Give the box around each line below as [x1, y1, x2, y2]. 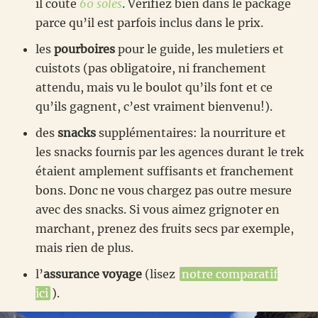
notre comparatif [182, 266, 278, 281]
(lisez [142, 266, 178, 281]
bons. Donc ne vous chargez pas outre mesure [35, 182, 292, 197]
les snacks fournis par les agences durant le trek [35, 144, 304, 159]
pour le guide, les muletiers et [115, 41, 284, 56]
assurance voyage [43, 266, 142, 281]
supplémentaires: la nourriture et [96, 125, 286, 140]
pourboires [54, 41, 115, 56]
